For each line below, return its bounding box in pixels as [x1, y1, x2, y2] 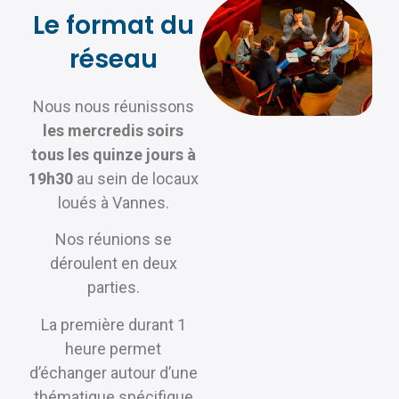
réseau [69, 42, 158, 77]
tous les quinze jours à [30, 145, 196, 165]
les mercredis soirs [43, 121, 183, 141]
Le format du [32, 8, 194, 44]
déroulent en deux [49, 254, 177, 273]
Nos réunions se [54, 230, 172, 249]
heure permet [65, 338, 161, 358]
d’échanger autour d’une [28, 362, 198, 382]
